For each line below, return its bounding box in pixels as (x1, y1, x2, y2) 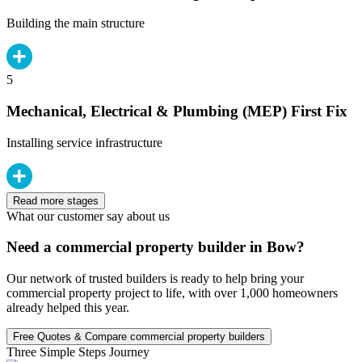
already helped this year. (6, 301, 129, 315)
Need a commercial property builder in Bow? (6, 238, 305, 256)
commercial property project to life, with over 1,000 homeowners (6, 286, 338, 301)
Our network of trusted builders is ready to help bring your (6, 271, 304, 286)
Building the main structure (6, 16, 145, 31)
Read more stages (13, 194, 99, 207)
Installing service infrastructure (6, 135, 162, 149)
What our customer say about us (6, 208, 170, 223)
